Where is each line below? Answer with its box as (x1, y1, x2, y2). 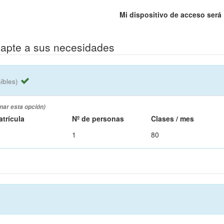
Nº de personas (72, 113, 124, 123)
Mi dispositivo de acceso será (119, 9, 221, 20)
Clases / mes (151, 113, 194, 123)
